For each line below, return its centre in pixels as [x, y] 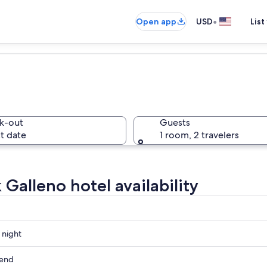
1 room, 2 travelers [199, 135]
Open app [156, 21]
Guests [175, 122]
